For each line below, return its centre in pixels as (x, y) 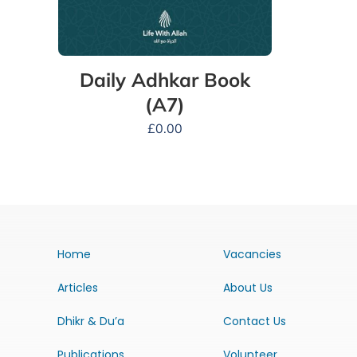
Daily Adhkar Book (165, 80)
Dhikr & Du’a (90, 322)
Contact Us (254, 322)
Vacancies (252, 255)
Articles (77, 288)
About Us (247, 288)
